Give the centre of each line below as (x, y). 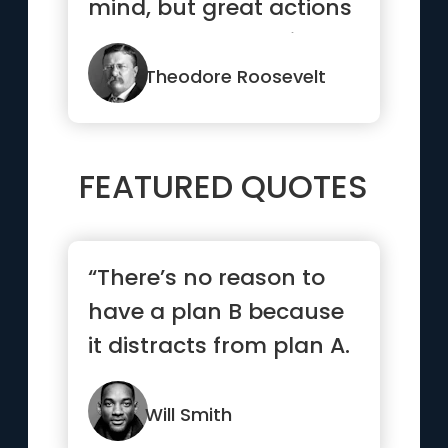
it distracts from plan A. (219, 345)
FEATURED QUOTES (224, 186)
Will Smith (189, 414)
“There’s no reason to (207, 277)
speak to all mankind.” (214, 41)
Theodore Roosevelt (236, 76)
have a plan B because (216, 311)
